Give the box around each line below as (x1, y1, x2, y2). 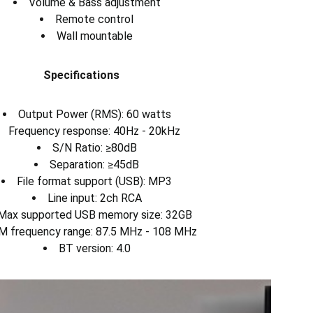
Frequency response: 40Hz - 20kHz (8, 124, 180, 138)
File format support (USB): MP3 (17, 175, 172, 189)
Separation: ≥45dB (50, 158, 139, 172)
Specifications (43, 68, 119, 82)
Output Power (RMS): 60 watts (17, 108, 171, 122)
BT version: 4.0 (58, 242, 131, 256)
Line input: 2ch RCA (47, 191, 142, 205)
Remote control (55, 13, 133, 27)
